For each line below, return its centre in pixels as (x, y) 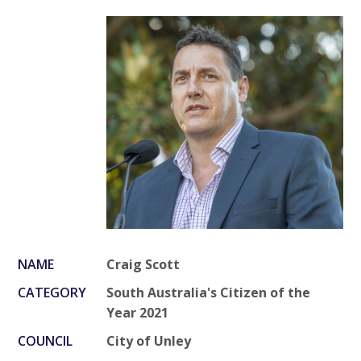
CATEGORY (52, 292)
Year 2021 (138, 312)
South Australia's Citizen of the (209, 292)
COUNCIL (46, 340)
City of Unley (149, 340)
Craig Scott (143, 264)
